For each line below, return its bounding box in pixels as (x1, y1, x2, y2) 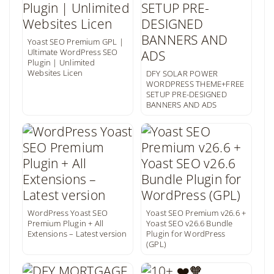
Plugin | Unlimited (28, 57, 95, 68)
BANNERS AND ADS (146, 99, 217, 110)
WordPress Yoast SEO (28, 207, 108, 218)
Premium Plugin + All (28, 218, 104, 229)
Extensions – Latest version (28, 228, 127, 239)
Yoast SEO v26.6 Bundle (146, 218, 233, 229)
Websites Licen (28, 67, 83, 78)
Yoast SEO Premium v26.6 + (146, 207, 246, 218)
